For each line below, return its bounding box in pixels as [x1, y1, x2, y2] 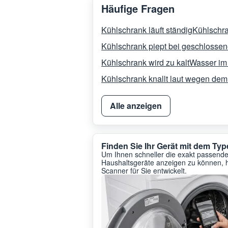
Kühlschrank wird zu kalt [101, 56, 189, 68]
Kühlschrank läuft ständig [101, 23, 192, 36]
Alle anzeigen [110, 99, 162, 111]
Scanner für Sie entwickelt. [101, 165, 187, 176]
